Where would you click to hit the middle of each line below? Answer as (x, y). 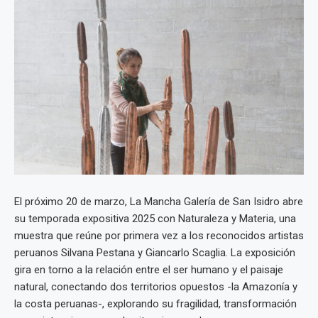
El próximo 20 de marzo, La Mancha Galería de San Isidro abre (159, 202)
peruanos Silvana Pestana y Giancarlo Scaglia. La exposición (155, 253)
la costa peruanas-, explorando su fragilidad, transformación (155, 304)
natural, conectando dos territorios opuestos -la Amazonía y (156, 287)
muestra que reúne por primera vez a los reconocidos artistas (159, 236)
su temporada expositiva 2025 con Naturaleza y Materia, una (155, 219)
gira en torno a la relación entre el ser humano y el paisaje (149, 270)
